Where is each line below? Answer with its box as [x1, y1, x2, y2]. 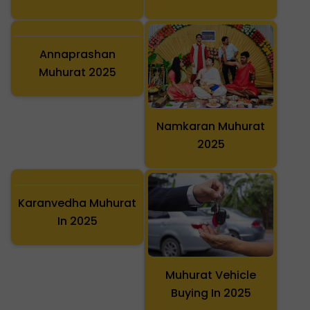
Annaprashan [39, 46, 116, 62]
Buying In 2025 [170, 284, 251, 301]
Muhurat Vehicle [165, 266, 256, 283]
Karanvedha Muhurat [18, 194, 136, 211]
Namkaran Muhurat [156, 118, 265, 134]
